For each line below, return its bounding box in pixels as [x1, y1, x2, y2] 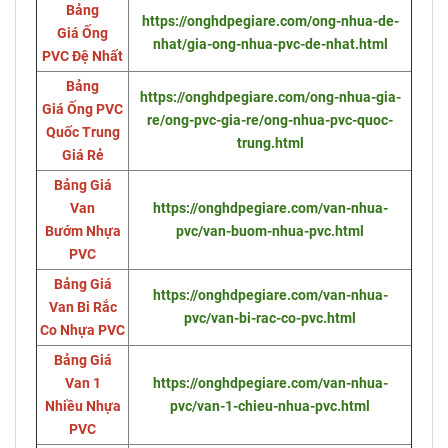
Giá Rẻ [61, 147, 104, 165]
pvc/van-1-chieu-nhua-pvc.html [170, 398, 370, 416]
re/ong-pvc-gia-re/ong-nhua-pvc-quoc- [147, 112, 393, 130]
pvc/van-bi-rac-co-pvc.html [184, 310, 356, 328]
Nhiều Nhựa [44, 398, 121, 416]
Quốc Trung [45, 124, 120, 142]
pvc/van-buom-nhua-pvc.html [176, 223, 364, 241]
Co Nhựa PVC [40, 322, 125, 340]
